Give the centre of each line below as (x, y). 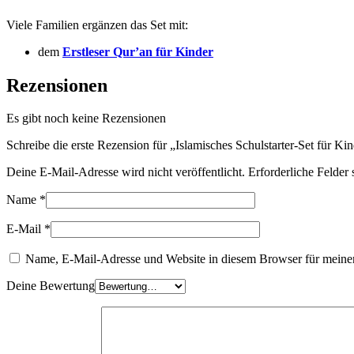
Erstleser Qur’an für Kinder (138, 51)
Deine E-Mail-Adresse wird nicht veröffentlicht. (126, 172)
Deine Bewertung (51, 286)
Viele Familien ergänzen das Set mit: (97, 24)
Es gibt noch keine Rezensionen (86, 119)
